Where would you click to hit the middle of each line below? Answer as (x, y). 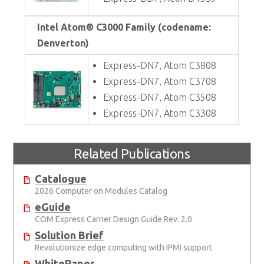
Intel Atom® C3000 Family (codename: (124, 27)
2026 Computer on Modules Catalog (101, 191)
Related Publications (132, 154)
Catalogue (61, 179)
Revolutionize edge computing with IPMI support (124, 248)
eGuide (53, 207)
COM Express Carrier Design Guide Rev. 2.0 (114, 220)
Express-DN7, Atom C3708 (160, 82)
